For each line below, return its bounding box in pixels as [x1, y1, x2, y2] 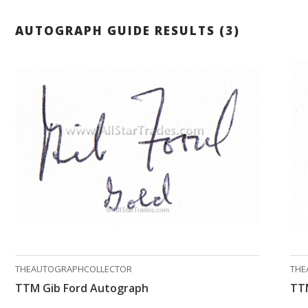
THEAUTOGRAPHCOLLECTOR [15, 263, 132, 276]
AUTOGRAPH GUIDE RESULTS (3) [15, 23, 240, 39]
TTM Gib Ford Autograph [15, 280, 148, 296]
